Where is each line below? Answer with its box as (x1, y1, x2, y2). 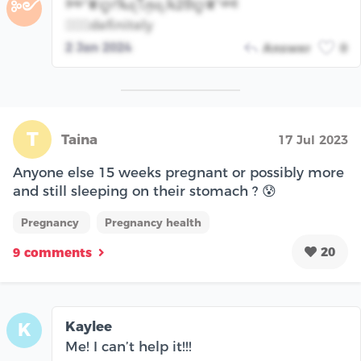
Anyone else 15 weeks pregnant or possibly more (13, 164, 344, 180)
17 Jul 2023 (278, 131, 348, 147)
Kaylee (65, 317, 112, 334)
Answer (263, 39, 310, 56)
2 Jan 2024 (65, 39, 131, 55)
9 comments (13, 245, 92, 261)
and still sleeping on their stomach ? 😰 (13, 182, 276, 199)
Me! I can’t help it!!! (65, 338, 192, 355)
